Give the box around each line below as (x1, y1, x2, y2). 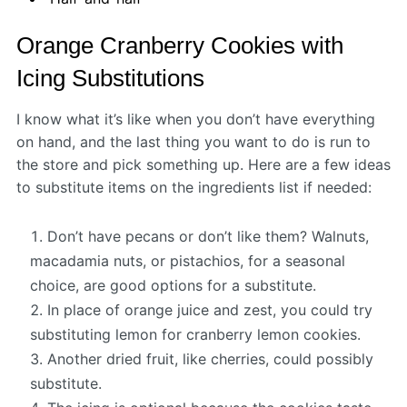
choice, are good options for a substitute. (29, 276, 316, 295)
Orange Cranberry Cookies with (15, 32, 343, 60)
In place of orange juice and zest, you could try (46, 301, 372, 320)
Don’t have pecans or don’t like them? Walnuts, (46, 227, 369, 246)
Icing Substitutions (15, 65, 204, 93)
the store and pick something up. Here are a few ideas (15, 155, 391, 174)
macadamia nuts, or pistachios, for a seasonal (29, 252, 345, 271)
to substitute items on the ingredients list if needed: (15, 178, 372, 197)
